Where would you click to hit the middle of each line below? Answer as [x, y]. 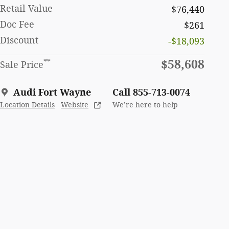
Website [75, 105]
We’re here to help [145, 105]
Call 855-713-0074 [151, 92]
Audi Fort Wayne [52, 92]
